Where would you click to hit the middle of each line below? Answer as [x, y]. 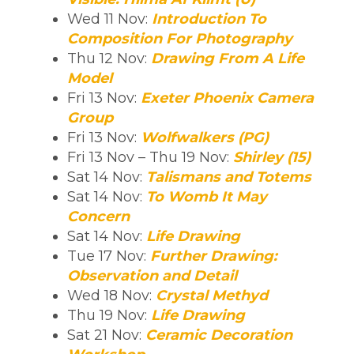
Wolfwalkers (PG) [205, 137]
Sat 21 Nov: [106, 335]
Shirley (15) [272, 157]
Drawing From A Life [228, 58]
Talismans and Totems [229, 177]
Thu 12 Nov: [109, 58]
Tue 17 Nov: [109, 256]
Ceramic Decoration [219, 335]
